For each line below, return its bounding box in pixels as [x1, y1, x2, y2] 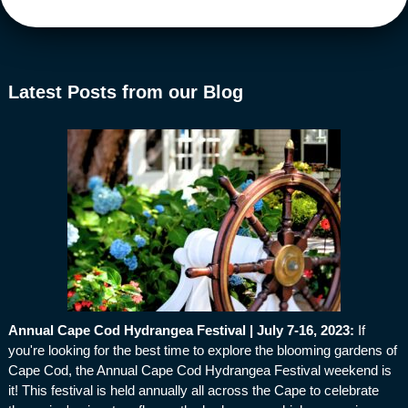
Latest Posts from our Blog [7, 82, 243, 103]
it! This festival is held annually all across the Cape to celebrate [7, 382, 379, 399]
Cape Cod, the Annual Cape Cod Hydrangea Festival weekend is [7, 362, 392, 379]
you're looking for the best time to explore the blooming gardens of [7, 342, 397, 359]
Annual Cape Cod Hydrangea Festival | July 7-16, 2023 [7, 322, 350, 339]
